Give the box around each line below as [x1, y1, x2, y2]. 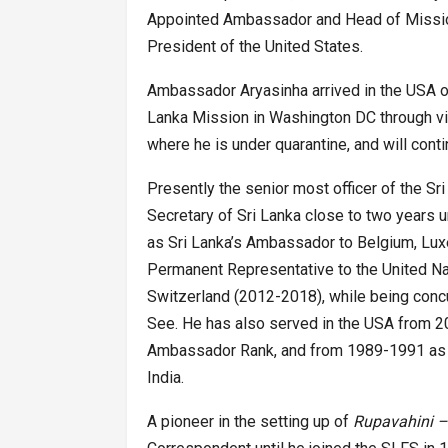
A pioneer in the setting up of [147, 412, 353, 432]
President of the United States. [147, 37, 363, 57]
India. [147, 368, 184, 388]
